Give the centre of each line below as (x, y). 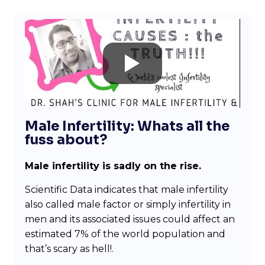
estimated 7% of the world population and (125, 234)
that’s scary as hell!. (70, 248)
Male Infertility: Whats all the (127, 127)
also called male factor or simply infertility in (128, 204)
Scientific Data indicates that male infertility (127, 189)
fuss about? (66, 140)
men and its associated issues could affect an (130, 219)
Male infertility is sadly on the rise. (113, 166)
